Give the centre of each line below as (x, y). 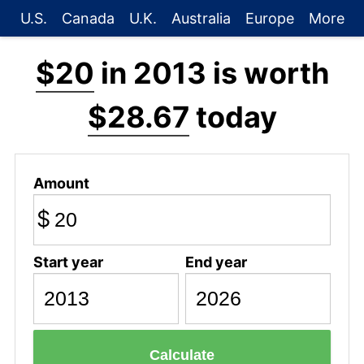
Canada (88, 18)
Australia (201, 18)
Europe (269, 18)
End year (216, 262)
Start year (68, 262)
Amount (61, 183)
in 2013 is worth (211, 73)
